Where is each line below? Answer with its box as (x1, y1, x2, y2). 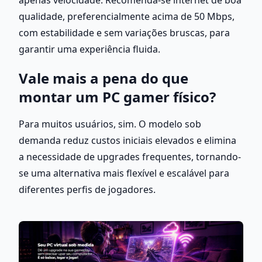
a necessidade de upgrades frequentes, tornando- (19, 150, 241, 163)
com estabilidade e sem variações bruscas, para (19, 26, 230, 39)
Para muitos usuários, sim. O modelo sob (19, 117, 201, 130)
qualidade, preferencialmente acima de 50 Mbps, (19, 9, 235, 23)
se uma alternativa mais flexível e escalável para (19, 166, 229, 180)
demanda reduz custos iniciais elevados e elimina (19, 133, 236, 147)
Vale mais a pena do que (19, 68, 188, 88)
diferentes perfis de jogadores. (19, 182, 156, 196)
